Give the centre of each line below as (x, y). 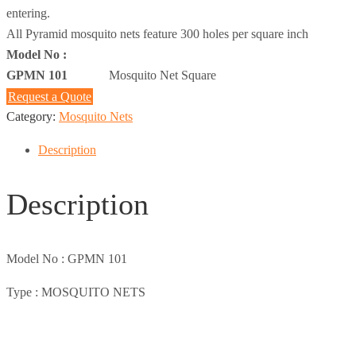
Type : (22, 292)
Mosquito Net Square (163, 75)
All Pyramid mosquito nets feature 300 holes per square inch (157, 33)
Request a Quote (50, 97)
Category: (33, 116)
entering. (28, 13)
